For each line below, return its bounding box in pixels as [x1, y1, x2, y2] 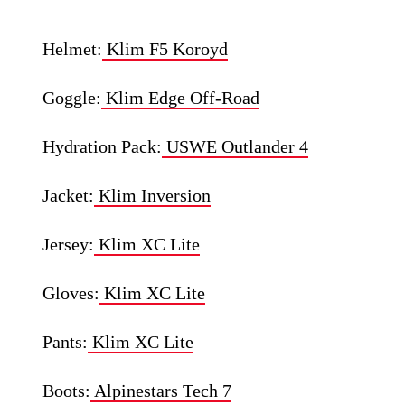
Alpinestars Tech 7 [90, 381, 232, 401]
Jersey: [42, 234, 95, 255]
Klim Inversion [94, 185, 212, 206]
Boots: [42, 381, 91, 401]
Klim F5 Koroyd [102, 39, 229, 60]
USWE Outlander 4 [162, 137, 309, 157]
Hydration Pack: [42, 137, 163, 157]
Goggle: [42, 88, 102, 108]
